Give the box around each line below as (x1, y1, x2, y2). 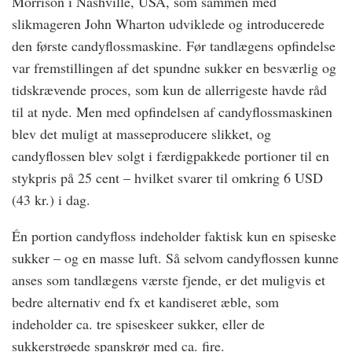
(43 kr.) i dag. (12, 190, 90, 210)
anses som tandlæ (12, 270, 112, 290)
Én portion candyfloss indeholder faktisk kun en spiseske (12, 226, 336, 246)
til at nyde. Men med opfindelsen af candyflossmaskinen (12, 102, 332, 122)
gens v (112, 270, 148, 290)
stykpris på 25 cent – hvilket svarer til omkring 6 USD (12, 168, 323, 188)
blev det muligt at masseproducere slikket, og (12, 124, 271, 144)
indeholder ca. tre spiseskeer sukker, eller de (12, 314, 265, 334)
